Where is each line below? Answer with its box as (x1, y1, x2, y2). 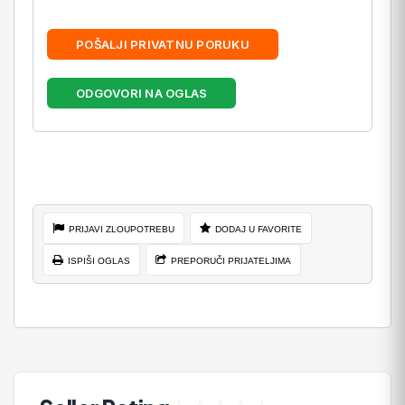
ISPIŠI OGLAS (68, 256, 130, 267)
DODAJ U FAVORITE (215, 224, 302, 235)
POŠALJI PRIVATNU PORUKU (76, 37, 250, 52)
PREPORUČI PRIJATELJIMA (171, 256, 291, 267)
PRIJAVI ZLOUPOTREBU (69, 224, 174, 235)
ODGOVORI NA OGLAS (76, 86, 208, 101)
